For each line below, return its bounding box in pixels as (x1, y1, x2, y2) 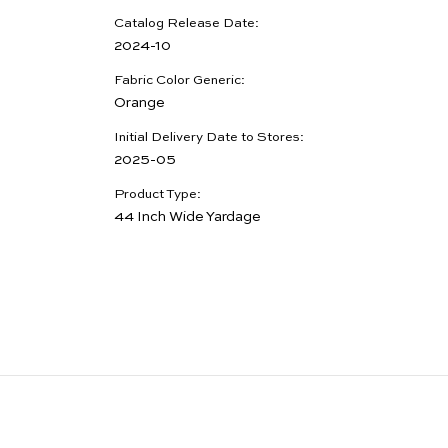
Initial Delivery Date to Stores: (114, 130, 304, 144)
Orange (114, 95, 165, 110)
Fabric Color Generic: (114, 73, 245, 87)
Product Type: (114, 187, 201, 201)
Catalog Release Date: (114, 16, 259, 30)
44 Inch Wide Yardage (114, 209, 261, 224)
